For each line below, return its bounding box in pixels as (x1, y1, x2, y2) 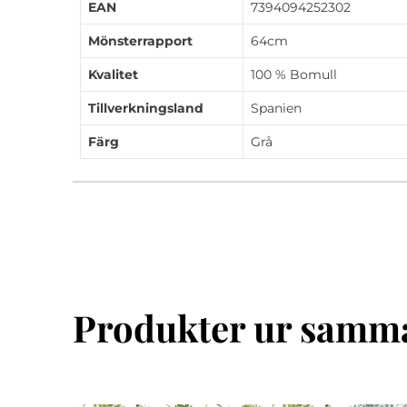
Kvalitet (88, 65, 138, 83)
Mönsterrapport (88, 32, 193, 49)
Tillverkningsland (88, 99, 203, 116)
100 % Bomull (251, 65, 337, 83)
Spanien (251, 99, 302, 116)
